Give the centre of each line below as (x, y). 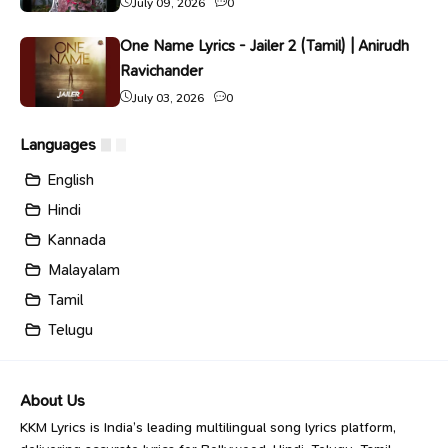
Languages (58, 144)
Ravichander (161, 71)
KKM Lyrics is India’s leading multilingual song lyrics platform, (208, 427)
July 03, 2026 (168, 98)
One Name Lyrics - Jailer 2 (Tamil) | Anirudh (264, 46)
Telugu (70, 330)
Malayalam (84, 270)
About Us (52, 400)
